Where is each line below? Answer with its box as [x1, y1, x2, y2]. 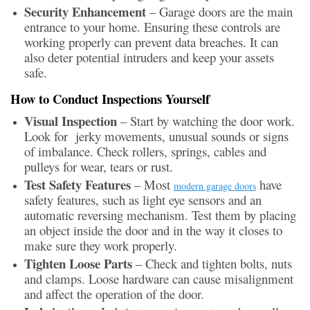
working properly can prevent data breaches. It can [24, 33, 278, 51]
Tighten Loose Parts [24, 254, 136, 273]
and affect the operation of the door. [24, 285, 204, 303]
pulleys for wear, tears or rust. [24, 158, 173, 176]
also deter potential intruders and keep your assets [24, 48, 274, 66]
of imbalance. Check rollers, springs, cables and [24, 143, 266, 161]
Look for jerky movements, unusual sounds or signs [24, 127, 289, 145]
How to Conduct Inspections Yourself [10, 89, 210, 109]
